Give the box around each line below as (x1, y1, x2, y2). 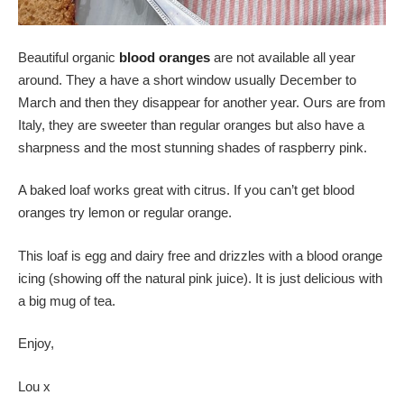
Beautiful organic (18, 49, 119, 65)
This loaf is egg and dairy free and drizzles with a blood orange (18, 247, 382, 263)
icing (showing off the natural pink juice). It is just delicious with (18, 270, 382, 286)
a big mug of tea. (18, 292, 115, 308)
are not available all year (210, 49, 355, 65)
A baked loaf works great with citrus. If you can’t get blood (18, 182, 354, 197)
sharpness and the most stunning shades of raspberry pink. (18, 139, 367, 155)
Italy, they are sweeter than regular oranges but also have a (18, 116, 364, 133)
